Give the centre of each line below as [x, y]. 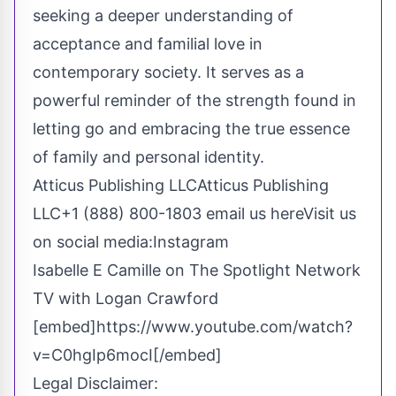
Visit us [330, 214]
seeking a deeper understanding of [163, 16]
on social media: [93, 242]
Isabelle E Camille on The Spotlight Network [197, 270]
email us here [255, 214]
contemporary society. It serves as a [168, 72]
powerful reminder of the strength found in [194, 101]
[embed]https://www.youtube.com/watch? [193, 327]
